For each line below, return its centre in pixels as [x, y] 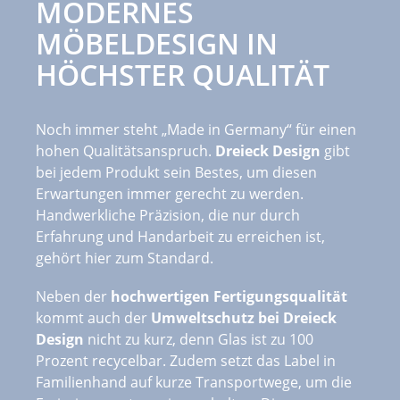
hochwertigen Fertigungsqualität [229, 296]
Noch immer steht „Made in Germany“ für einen [196, 129]
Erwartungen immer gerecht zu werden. [170, 193]
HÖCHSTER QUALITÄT [183, 74]
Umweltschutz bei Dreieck [244, 317]
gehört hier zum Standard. [125, 258]
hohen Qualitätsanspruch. [125, 150]
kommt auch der [93, 317]
